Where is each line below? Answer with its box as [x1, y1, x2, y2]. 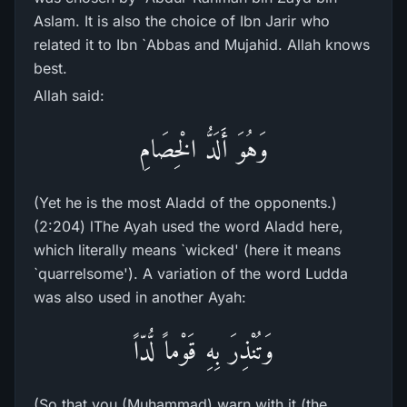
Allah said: [34, 86, 104, 104]
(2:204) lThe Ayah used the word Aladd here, [34, 217, 343, 235]
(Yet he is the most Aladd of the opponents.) [34, 194, 337, 212]
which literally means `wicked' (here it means [34, 241, 341, 259]
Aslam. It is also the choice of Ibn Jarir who [34, 12, 330, 30]
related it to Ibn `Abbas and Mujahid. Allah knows [34, 35, 370, 54]
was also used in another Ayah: [34, 288, 246, 306]
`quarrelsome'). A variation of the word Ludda [34, 264, 348, 283]
